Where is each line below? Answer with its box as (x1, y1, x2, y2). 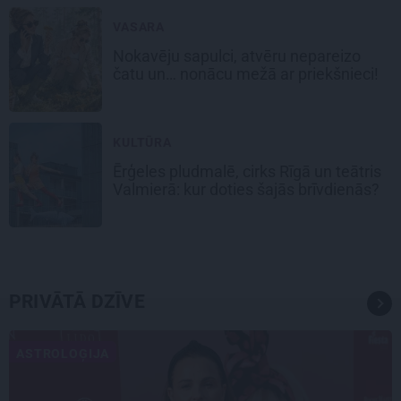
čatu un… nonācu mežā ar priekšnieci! (113, 64, 379, 83)
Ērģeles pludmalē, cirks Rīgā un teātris (113, 161, 381, 181)
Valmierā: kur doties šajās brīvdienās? (113, 179, 380, 199)
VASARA (113, 19, 166, 34)
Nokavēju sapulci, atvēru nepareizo (113, 46, 361, 65)
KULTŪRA (113, 134, 172, 149)
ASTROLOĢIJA (16, 346, 110, 361)
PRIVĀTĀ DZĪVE (9, 290, 145, 312)
